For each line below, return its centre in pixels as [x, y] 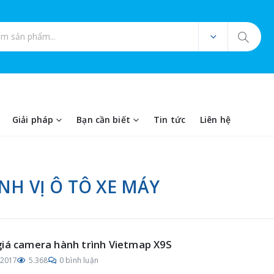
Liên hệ [215, 120]
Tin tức [169, 120]
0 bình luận [79, 260]
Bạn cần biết [103, 120]
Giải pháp [33, 120]
